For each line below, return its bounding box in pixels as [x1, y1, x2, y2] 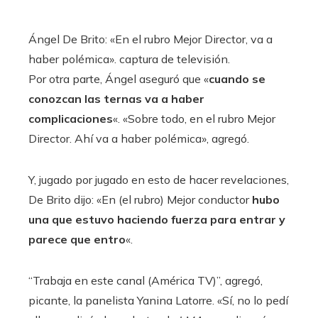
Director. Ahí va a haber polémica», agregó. [28, 131, 249, 146]
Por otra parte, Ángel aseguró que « [28, 71, 209, 86]
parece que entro [28, 231, 126, 246]
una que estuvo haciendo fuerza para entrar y [28, 212, 285, 226]
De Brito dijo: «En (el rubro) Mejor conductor [28, 192, 252, 207]
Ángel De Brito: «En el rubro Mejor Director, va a [28, 31, 273, 46]
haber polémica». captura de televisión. [28, 51, 230, 66]
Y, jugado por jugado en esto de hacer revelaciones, [28, 172, 289, 187]
